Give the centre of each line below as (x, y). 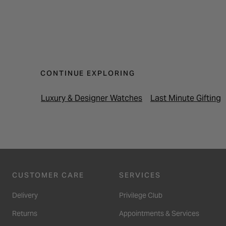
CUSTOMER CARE (48, 175)
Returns (25, 213)
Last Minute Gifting (186, 98)
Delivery (25, 195)
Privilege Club (141, 195)
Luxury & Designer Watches (92, 98)
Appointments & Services (159, 213)
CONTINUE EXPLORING (88, 73)
